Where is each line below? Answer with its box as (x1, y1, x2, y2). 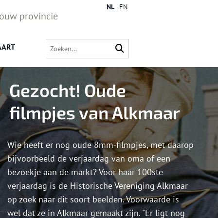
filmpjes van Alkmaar (9, 102, 180, 123)
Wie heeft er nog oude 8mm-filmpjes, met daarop (7, 139, 194, 151)
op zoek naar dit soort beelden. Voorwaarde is (7, 194, 179, 205)
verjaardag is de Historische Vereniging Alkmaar (7, 180, 188, 192)
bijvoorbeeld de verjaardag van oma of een (7, 153, 170, 164)
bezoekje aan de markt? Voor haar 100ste (7, 166, 163, 178)
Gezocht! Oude (9, 79, 126, 101)
